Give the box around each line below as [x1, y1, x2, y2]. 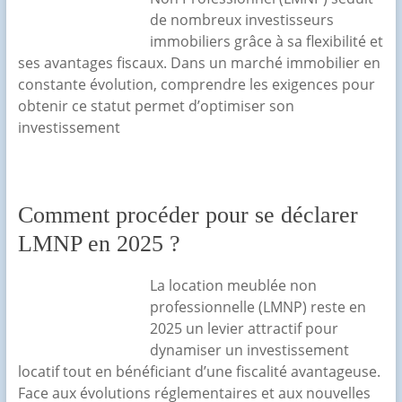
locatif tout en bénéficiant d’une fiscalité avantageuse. [17, 362, 380, 382]
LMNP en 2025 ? [17, 231, 180, 258]
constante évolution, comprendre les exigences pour [17, 74, 375, 95]
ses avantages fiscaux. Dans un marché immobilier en [17, 53, 380, 74]
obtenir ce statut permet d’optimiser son [17, 96, 294, 117]
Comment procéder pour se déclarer [17, 202, 358, 229]
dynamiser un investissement [149, 340, 349, 361]
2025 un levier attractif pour [149, 319, 338, 339]
